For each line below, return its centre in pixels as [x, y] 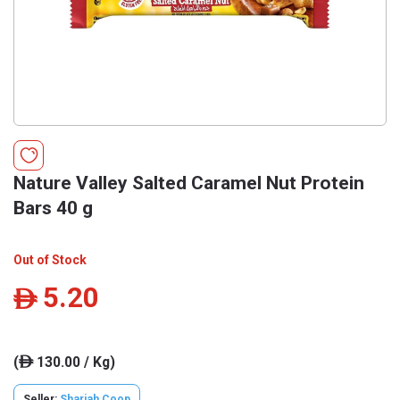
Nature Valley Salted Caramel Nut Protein [189, 183]
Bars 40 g [53, 208]
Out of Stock [50, 260]
